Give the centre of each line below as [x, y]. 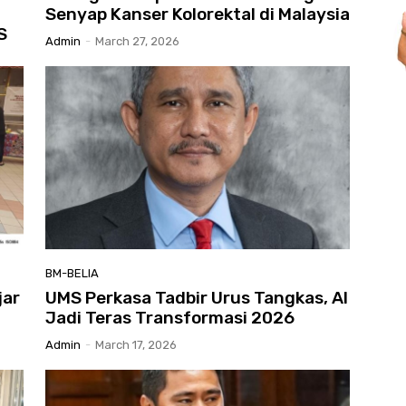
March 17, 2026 [136, 344]
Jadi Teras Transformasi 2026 [170, 317]
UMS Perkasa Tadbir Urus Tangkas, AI [197, 297]
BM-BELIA [72, 273]
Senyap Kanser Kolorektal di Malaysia [198, 14]
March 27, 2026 [137, 42]
